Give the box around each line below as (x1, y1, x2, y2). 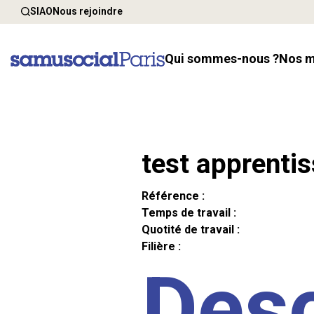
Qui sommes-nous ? (174, 51, 279, 67)
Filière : (142, 240, 181, 253)
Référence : (142, 189, 205, 203)
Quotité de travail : (142, 223, 240, 236)
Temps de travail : (142, 206, 236, 219)
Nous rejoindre (53, 6, 123, 17)
